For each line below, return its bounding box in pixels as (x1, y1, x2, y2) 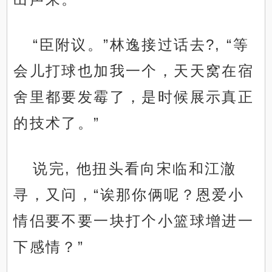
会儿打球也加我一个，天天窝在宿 (13, 63, 254, 80)
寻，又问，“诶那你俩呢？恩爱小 (13, 186, 245, 203)
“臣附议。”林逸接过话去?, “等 (33, 36, 250, 53)
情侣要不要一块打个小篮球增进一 (13, 212, 254, 229)
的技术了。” (13, 115, 100, 132)
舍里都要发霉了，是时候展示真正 (13, 89, 254, 106)
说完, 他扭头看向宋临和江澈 (33, 160, 237, 177)
